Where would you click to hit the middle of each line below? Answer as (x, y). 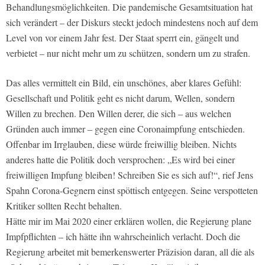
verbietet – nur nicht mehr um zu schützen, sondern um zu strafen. (128, 53)
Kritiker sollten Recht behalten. (64, 206)
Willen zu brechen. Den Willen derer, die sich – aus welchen (119, 114)
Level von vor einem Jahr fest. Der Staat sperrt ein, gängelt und (122, 38)
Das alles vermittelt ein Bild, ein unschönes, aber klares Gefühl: (124, 83)
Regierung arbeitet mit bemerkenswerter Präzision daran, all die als (130, 252)
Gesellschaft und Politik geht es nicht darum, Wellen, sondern (120, 98)
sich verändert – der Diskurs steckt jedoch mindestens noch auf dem (132, 22)
